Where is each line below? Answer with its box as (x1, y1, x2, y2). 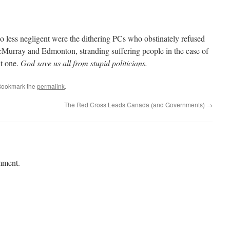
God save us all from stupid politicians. (21, 57, 147, 68)
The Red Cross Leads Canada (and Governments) (64, 100, 206, 109)
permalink (37, 82, 65, 90)
